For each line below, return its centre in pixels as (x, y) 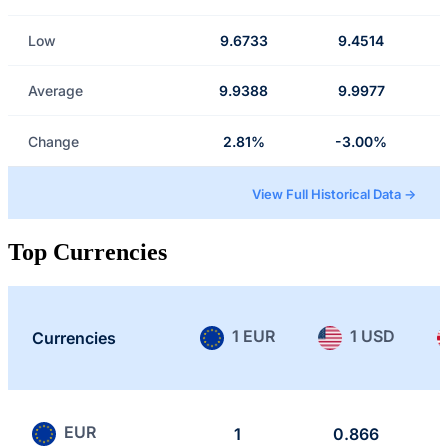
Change (53, 141)
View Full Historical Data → (334, 194)
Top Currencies (87, 251)
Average (55, 91)
